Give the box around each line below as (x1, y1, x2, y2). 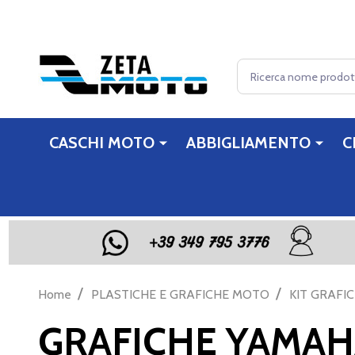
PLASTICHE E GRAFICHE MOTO (91, 286, 269, 302)
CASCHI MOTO (48, 132, 155, 152)
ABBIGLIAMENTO (185, 132, 311, 152)
